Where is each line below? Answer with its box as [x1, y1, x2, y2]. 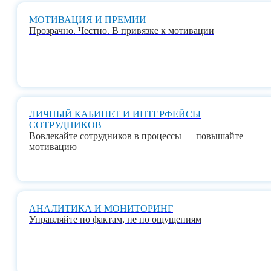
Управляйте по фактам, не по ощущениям [29, 214, 201, 224]
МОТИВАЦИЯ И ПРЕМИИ [29, 14, 146, 25]
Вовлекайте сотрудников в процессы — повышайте [29, 130, 243, 141]
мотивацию [29, 141, 77, 152]
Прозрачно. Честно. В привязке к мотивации [29, 25, 214, 36]
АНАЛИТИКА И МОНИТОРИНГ [29, 203, 173, 214]
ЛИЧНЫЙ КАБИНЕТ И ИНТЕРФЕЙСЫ [29, 108, 201, 119]
